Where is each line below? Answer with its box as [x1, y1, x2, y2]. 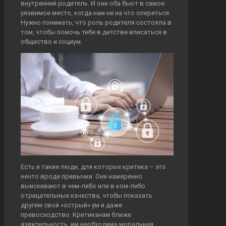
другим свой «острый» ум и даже [21, 201, 122, 209]
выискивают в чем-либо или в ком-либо [21, 182, 145, 190]
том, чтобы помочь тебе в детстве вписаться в [21, 28, 167, 36]
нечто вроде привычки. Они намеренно [21, 172, 142, 180]
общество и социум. [21, 37, 82, 45]
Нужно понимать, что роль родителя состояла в [21, 18, 172, 26]
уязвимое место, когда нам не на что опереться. [21, 9, 171, 17]
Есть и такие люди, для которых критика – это [21, 162, 166, 171]
